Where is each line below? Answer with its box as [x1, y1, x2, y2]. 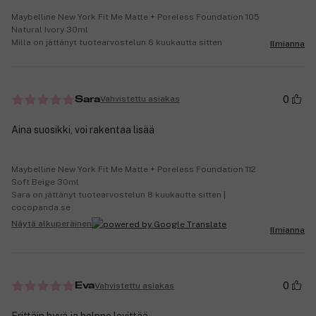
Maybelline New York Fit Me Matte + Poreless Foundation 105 [11, 11, 260, 22]
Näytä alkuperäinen [11, 219, 92, 229]
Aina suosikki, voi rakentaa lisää [11, 123, 154, 135]
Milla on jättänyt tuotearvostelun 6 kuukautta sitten [11, 37, 222, 47]
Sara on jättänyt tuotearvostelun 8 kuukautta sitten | [11, 189, 226, 200]
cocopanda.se [11, 202, 71, 212]
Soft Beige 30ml [11, 176, 79, 187]
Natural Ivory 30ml [11, 24, 88, 35]
